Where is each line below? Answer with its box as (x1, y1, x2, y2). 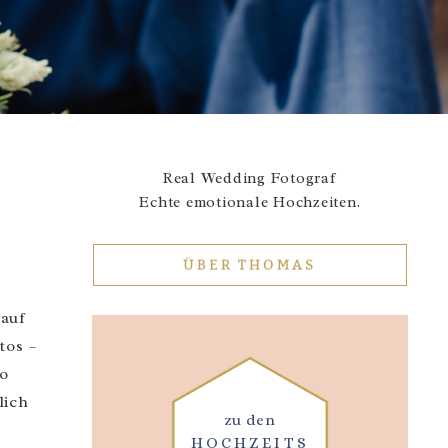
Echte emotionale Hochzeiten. (139, 193, 361, 213)
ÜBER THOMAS (182, 256, 317, 274)
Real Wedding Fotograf (162, 169, 337, 189)
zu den (223, 409, 276, 430)
